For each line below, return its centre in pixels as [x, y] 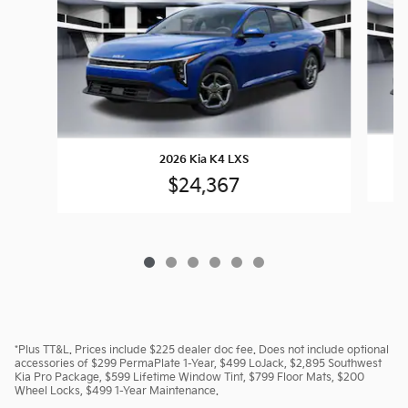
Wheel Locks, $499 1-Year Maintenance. [117, 391]
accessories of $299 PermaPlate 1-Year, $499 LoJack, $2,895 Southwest [198, 363]
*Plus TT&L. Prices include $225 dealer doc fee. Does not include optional [202, 350]
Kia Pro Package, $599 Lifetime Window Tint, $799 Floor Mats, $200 [189, 377]
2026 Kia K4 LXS [204, 159]
